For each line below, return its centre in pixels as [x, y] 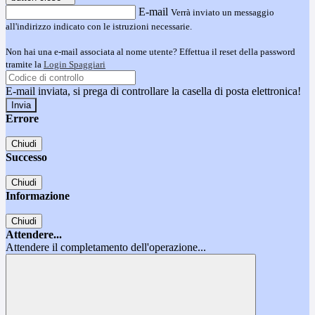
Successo [26, 157]
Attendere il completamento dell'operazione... [106, 247]
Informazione [38, 196]
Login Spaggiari [75, 65]
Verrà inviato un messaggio [223, 13]
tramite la [25, 65]
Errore [22, 119]
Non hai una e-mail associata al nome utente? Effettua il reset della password [150, 52]
